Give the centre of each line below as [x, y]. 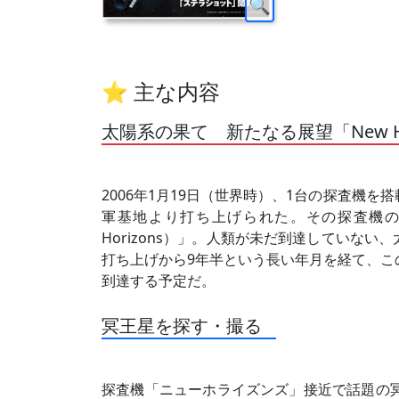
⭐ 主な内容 [161, 91]
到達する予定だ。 [159, 280]
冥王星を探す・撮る [182, 325]
